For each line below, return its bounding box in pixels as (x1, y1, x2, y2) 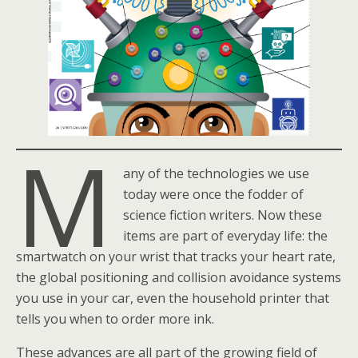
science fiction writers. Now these (123, 206, 323, 225)
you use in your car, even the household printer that (16, 289, 329, 308)
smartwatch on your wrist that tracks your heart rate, (16, 248, 336, 266)
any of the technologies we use (123, 165, 310, 183)
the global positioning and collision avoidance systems (16, 268, 341, 287)
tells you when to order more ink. (16, 310, 214, 328)
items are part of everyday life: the (123, 227, 328, 245)
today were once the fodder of (123, 185, 304, 204)
